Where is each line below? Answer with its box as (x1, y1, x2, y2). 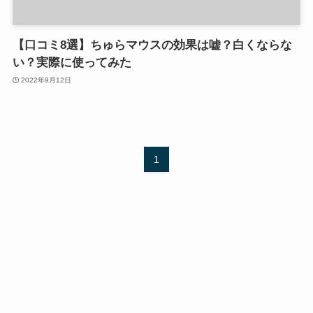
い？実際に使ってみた (12, 56, 131, 70)
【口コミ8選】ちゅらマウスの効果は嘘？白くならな (12, 38, 292, 52)
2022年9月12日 (21, 75, 72, 84)
